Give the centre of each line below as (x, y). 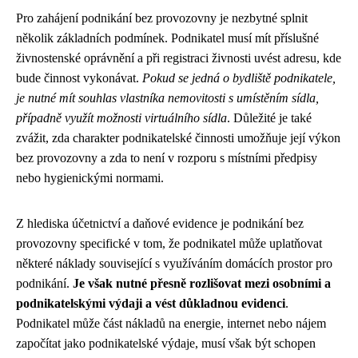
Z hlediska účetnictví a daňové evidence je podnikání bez (160, 223)
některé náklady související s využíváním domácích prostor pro (174, 263)
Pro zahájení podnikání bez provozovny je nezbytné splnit (162, 18)
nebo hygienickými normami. (90, 178)
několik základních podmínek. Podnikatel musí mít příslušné (167, 38)
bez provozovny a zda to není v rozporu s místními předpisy (167, 158)
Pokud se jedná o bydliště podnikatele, (239, 78)
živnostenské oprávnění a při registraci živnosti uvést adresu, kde (179, 58)
